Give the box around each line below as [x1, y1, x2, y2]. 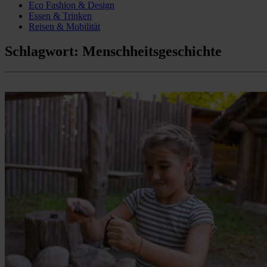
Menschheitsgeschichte [82, 44, 222, 60]
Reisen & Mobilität [29, 21, 100, 32]
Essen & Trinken [29, 10, 92, 21]
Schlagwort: [5, 44, 82, 60]
